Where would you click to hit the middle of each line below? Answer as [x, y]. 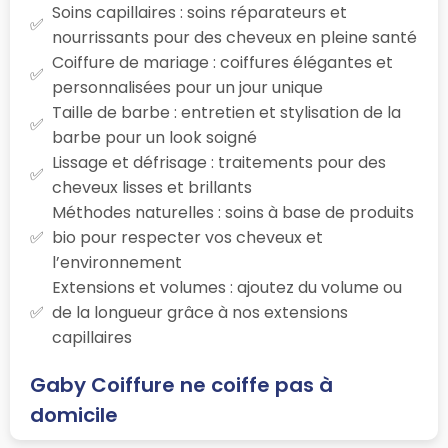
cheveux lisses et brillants [152, 187]
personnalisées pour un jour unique [187, 87]
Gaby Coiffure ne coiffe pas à [181, 384]
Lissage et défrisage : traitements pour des [219, 162]
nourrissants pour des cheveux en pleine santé [234, 37]
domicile [74, 414]
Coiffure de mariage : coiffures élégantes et [222, 62]
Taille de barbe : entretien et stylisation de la [226, 112]
